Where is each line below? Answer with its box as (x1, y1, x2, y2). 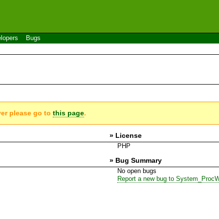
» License (109, 131, 142, 139)
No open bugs (117, 167, 156, 175)
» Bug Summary (109, 156, 162, 164)
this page (53, 109, 85, 117)
